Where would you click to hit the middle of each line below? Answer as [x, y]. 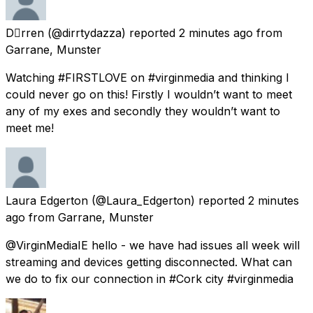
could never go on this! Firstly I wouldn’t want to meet [149, 94]
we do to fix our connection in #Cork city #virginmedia [150, 278]
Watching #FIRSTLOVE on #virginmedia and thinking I [147, 77]
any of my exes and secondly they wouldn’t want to [143, 111]
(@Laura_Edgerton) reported [168, 200]
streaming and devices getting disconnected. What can [149, 262]
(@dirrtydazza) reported [111, 32]
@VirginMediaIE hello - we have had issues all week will [153, 245]
